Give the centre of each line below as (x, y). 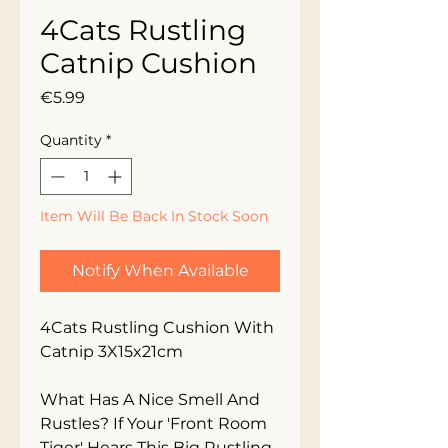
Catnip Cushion (148, 63)
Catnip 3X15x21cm (111, 351)
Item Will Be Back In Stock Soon (154, 216)
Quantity (71, 140)
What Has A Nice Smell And (150, 399)
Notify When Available (160, 270)
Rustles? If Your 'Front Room (153, 423)
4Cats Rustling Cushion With (157, 327)
